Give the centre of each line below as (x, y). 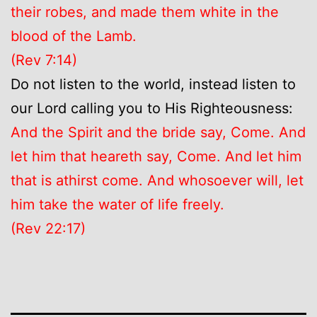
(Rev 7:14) (44, 60)
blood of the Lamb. (74, 36)
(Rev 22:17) (48, 228)
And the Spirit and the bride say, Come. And (158, 132)
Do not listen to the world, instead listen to (153, 84)
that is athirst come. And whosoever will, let (157, 180)
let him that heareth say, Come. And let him (156, 156)
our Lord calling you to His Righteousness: (152, 108)
